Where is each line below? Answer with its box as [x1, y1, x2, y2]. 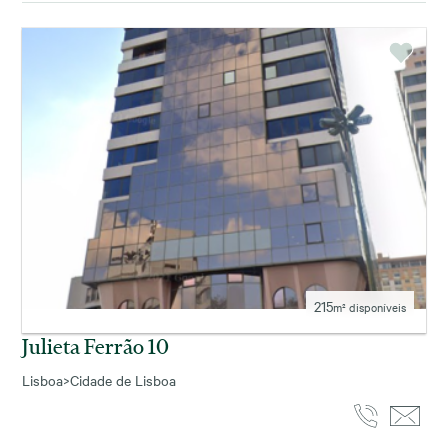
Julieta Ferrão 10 [22, 332, 169, 359]
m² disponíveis [333, 298, 406, 315]
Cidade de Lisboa [70, 369, 176, 390]
